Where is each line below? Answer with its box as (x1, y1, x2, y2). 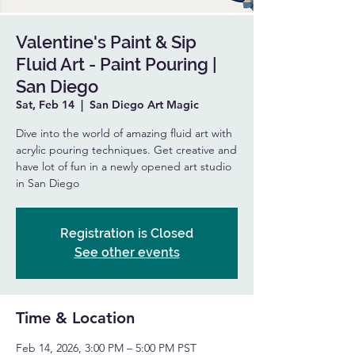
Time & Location (16, 308, 135, 327)
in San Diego (16, 176, 79, 190)
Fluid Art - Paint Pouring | (16, 54, 217, 74)
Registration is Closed (60, 226, 193, 241)
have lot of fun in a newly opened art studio (16, 159, 231, 174)
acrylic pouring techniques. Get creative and (16, 143, 237, 157)
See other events (74, 245, 180, 260)
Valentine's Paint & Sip (16, 32, 197, 52)
